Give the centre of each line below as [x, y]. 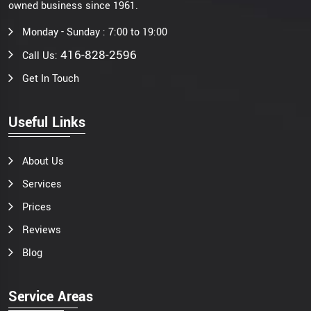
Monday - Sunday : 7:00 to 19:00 [95, 32]
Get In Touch [51, 78]
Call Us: [41, 56]
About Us [43, 161]
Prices [37, 207]
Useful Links [47, 122]
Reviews [42, 230]
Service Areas [51, 296]
